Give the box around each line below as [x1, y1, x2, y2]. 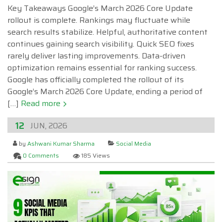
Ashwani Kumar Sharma [27, 138, 95, 148]
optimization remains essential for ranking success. [7, 61, 197, 74]
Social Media [115, 138, 151, 148]
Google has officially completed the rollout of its [7, 73, 184, 86]
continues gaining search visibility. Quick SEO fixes [7, 37, 194, 50]
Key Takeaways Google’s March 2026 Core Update [7, 1, 193, 14]
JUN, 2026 [30, 119, 67, 132]
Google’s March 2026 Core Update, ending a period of [7, 85, 203, 98]
